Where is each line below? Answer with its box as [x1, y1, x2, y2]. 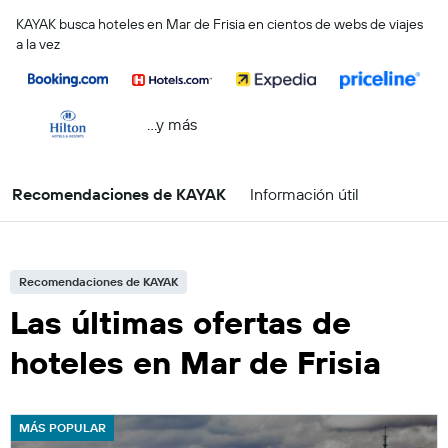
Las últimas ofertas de [10, 302, 351, 342]
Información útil [250, 184, 359, 204]
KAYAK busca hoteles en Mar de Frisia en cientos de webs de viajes [16, 15, 423, 33]
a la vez [16, 35, 60, 53]
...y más [147, 113, 197, 134]
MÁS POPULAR [19, 420, 106, 435]
